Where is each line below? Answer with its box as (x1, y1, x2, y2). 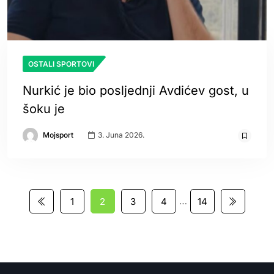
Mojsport (43, 130, 73, 139)
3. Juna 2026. (96, 130, 144, 140)
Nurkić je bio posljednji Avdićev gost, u (23, 83, 249, 98)
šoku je (23, 101, 65, 116)
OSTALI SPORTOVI (28, 59, 94, 68)
